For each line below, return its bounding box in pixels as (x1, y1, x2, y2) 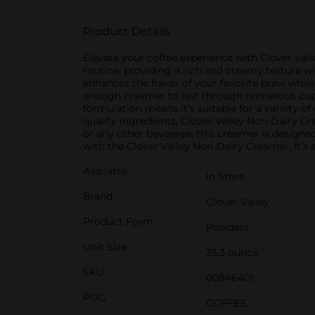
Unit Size (83, 240, 127, 253)
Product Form (83, 215, 153, 228)
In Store (206, 170, 245, 183)
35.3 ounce (206, 246, 258, 259)
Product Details (83, 25, 170, 38)
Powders (206, 221, 249, 233)
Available (83, 165, 127, 177)
